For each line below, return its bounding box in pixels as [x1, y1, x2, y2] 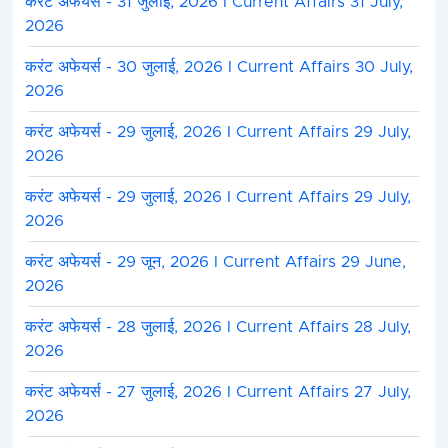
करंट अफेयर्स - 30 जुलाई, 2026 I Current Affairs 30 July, [24, 59, 413, 76]
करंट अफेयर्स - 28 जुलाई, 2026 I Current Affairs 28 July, [24, 319, 411, 336]
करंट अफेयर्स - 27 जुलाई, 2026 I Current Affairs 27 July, [24, 384, 411, 401]
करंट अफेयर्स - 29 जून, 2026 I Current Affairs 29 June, [24, 254, 406, 271]
